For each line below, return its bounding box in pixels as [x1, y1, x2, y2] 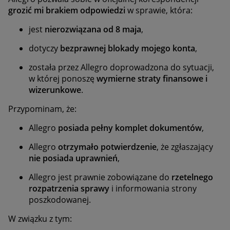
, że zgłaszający [157, 141, 213, 153]
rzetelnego [171, 171, 213, 183]
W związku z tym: [8, 213, 72, 225]
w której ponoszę [29, 73, 97, 85]
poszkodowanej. [29, 194, 91, 206]
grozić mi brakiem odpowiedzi [8, 5, 125, 16]
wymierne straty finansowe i [97, 73, 207, 85]
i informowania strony [109, 183, 197, 195]
